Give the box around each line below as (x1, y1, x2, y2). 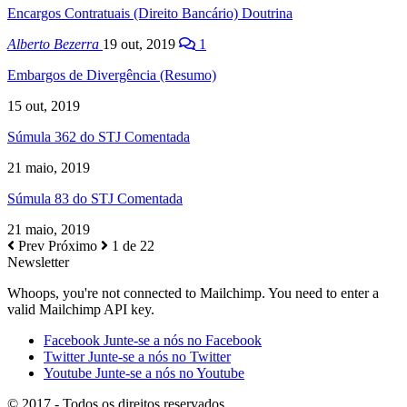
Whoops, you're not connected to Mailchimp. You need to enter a (7, 284, 379, 301)
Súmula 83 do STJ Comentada (7, 190, 183, 206)
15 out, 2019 (7, 97, 80, 114)
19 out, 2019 (103, 35, 175, 52)
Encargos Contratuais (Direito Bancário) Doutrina (7, 5, 293, 21)
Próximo (48, 237, 101, 253)
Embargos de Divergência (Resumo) (7, 66, 216, 83)
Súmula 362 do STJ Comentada (7, 128, 190, 144)
